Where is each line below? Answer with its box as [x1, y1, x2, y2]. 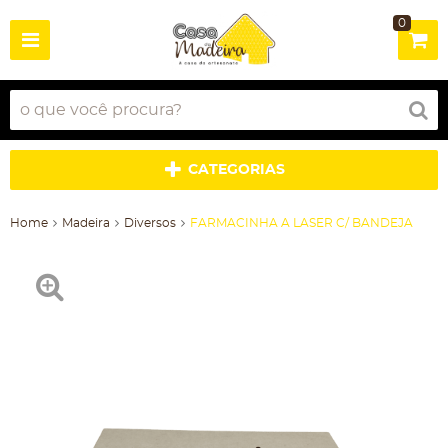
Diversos [124, 217, 176, 229]
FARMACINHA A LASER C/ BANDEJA [190, 217, 413, 229]
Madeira [62, 217, 110, 229]
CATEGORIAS [188, 163, 285, 177]
